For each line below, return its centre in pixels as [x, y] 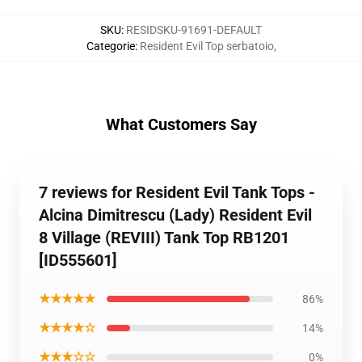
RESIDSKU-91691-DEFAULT [194, 30]
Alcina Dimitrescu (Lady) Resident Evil [175, 215]
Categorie [110, 46]
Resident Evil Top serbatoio [206, 46]
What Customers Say [181, 124]
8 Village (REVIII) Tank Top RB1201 [164, 238]
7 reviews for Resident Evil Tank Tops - [177, 192]
